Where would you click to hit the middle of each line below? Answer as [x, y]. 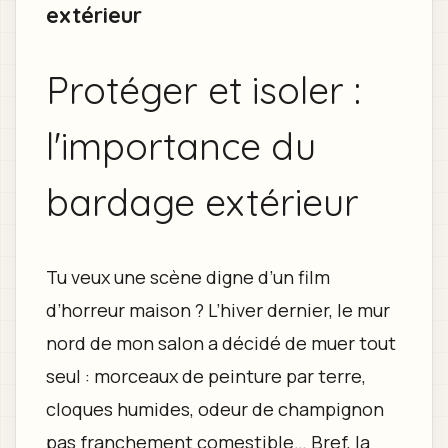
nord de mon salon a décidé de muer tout [220, 342]
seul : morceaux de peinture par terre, [205, 375]
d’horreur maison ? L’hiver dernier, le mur [217, 309]
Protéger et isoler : [203, 90]
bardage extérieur [202, 202]
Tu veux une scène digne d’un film [187, 276]
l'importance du [180, 146]
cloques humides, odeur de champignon [214, 408]
